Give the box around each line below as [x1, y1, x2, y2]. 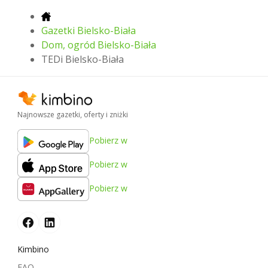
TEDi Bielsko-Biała [41, 52, 124, 66]
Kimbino [17, 243, 49, 255]
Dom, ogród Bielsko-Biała [41, 38, 156, 51]
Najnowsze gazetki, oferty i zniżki [17, 109, 128, 120]
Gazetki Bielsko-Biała [41, 23, 136, 37]
